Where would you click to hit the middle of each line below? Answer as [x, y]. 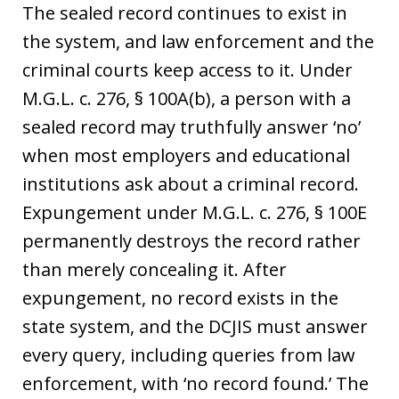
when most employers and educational [186, 155]
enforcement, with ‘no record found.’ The [195, 383]
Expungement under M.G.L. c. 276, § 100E [195, 212]
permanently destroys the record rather [191, 241]
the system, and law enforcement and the [198, 41]
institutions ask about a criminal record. [191, 184]
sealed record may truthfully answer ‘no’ [191, 127]
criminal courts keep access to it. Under [187, 70]
